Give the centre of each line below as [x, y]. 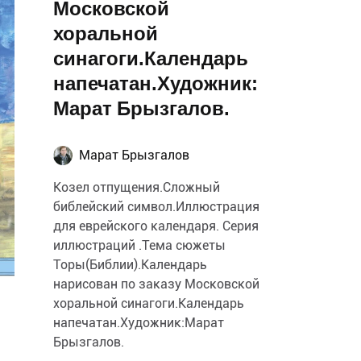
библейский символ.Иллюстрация [156, 207]
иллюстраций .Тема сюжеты [139, 245]
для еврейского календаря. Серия [156, 226]
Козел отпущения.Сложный [137, 187]
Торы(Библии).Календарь [130, 265]
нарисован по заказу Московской [156, 284]
